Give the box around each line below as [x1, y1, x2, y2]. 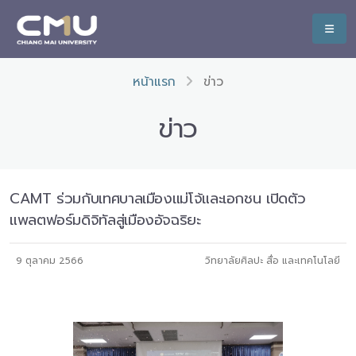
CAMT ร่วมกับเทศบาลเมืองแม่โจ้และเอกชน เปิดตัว [10, 188, 306, 210]
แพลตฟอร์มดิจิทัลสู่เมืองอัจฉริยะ [10, 209, 201, 231]
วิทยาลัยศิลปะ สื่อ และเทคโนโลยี [205, 253, 340, 268]
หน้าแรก [133, 72, 176, 91]
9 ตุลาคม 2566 [16, 253, 83, 268]
